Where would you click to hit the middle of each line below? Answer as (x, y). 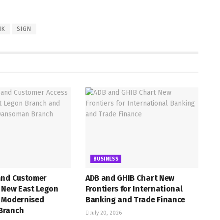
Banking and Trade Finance (135, 200)
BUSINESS (106, 159)
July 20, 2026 (105, 213)
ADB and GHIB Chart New (130, 178)
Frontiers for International (134, 189)
